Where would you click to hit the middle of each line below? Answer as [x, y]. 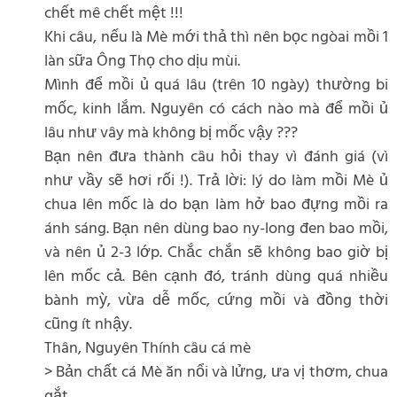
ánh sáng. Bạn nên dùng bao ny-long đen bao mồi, [216, 229]
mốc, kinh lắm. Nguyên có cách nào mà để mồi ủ [216, 109]
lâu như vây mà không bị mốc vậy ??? [171, 133]
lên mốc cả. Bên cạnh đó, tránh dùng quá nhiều [216, 276]
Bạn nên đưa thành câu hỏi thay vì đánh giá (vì [216, 157]
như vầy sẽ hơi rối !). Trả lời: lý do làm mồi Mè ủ [216, 181]
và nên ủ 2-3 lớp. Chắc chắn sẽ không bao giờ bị [216, 253]
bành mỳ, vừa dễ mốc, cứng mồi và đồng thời [216, 300]
